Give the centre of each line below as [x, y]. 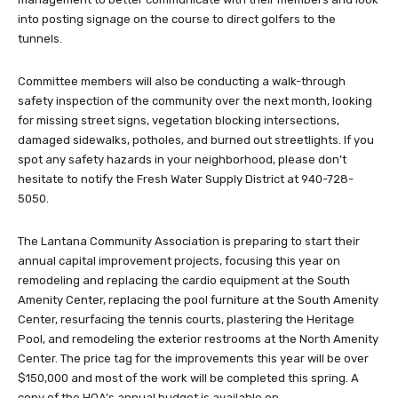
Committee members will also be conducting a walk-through [182, 81]
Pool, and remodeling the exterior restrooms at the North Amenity [198, 338]
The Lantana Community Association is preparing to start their [189, 241]
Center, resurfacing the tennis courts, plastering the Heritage [186, 319]
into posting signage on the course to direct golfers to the [177, 19]
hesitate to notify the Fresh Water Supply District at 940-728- [186, 179]
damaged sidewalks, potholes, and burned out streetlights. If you [196, 139]
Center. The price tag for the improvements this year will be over [193, 358]
